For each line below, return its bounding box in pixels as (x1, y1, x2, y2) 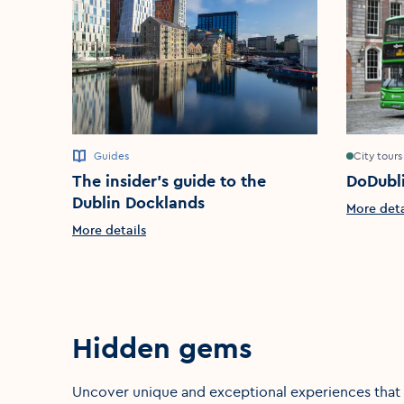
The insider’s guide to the (72, 170, 266, 192)
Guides (94, 149, 129, 163)
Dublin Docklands (72, 192, 205, 214)
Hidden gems (72, 329, 252, 367)
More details (72, 222, 146, 239)
